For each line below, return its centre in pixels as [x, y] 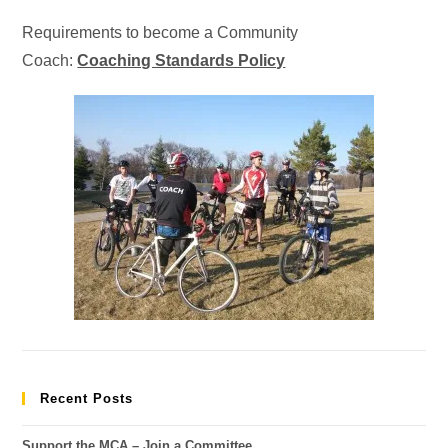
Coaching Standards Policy [181, 60]
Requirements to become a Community [160, 32]
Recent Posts [87, 398]
